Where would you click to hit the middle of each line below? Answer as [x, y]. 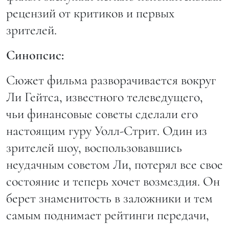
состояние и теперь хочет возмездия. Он [113, 181]
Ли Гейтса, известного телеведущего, [105, 97]
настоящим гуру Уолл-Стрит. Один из [107, 131]
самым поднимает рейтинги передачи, [108, 215]
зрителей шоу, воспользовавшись [94, 148]
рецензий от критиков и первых [90, 13]
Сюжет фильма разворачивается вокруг [111, 80]
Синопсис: [35, 55]
